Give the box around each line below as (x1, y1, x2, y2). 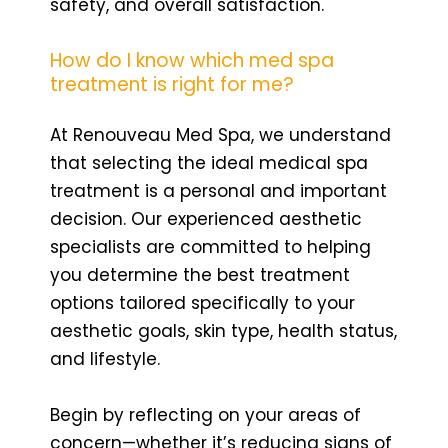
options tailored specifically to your (50, 290, 355, 315)
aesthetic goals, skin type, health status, (50, 318, 397, 343)
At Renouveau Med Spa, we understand (50, 122, 391, 147)
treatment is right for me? (50, 70, 294, 98)
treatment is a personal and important (50, 178, 387, 203)
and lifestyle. (50, 346, 160, 371)
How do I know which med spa (50, 46, 334, 74)
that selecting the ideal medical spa (50, 150, 368, 175)
